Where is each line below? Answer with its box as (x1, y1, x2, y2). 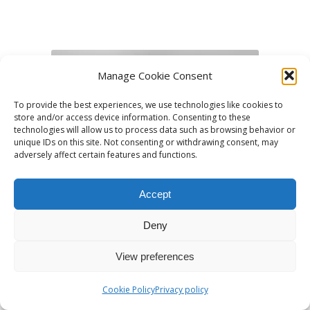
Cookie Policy (102, 284, 155, 295)
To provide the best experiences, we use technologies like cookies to (14, 99, 283, 111)
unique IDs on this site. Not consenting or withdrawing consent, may (14, 136, 278, 148)
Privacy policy (154, 284, 208, 295)
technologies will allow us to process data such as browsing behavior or (14, 124, 295, 136)
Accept (139, 188, 171, 200)
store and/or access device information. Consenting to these (14, 111, 250, 123)
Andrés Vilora (109, 262, 201, 281)
